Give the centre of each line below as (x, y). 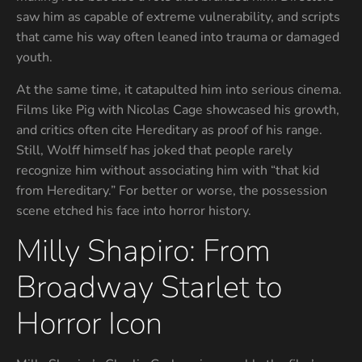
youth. (34, 58)
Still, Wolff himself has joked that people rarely (154, 150)
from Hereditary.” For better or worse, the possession (172, 190)
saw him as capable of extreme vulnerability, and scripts (178, 17)
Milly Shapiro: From (143, 251)
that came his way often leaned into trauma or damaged (178, 38)
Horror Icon (89, 324)
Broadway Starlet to (149, 288)
